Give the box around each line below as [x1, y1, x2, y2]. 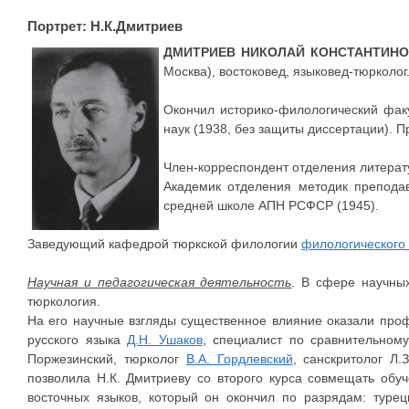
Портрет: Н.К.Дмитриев [27, 18, 183, 34]
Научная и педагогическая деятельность [27, 275, 292, 289]
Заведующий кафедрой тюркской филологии [27, 236, 301, 251]
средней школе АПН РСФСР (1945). [163, 198, 379, 213]
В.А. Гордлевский [185, 351, 293, 366]
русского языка [27, 332, 128, 347]
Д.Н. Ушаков [127, 332, 203, 347]
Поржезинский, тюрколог [27, 351, 186, 366]
